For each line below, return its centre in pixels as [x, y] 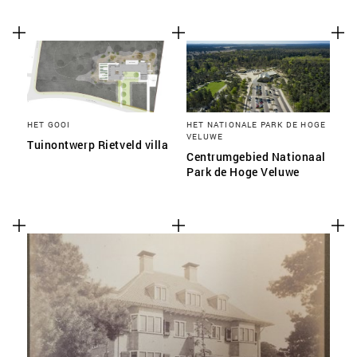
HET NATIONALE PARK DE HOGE [257, 124]
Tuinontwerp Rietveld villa [98, 145]
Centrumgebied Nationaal [256, 157]
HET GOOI [49, 124]
